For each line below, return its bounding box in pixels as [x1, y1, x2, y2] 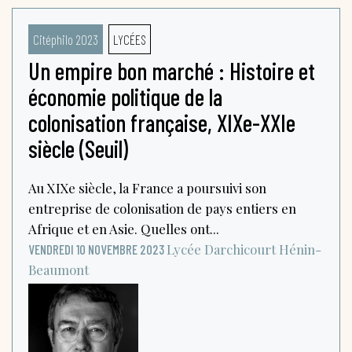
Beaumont [28, 260, 89, 278]
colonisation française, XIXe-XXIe [28, 108, 295, 137]
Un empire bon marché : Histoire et [28, 56, 315, 85]
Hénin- [279, 240, 321, 258]
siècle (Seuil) [28, 134, 128, 163]
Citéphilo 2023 [33, 31, 98, 47]
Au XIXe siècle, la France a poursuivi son [28, 178, 266, 196]
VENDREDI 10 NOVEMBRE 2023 [28, 240, 164, 257]
